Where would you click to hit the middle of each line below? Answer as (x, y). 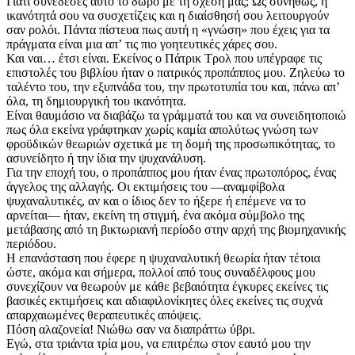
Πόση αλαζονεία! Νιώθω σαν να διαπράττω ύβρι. (131, 330)
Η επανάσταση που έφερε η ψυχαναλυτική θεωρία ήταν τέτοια (163, 258)
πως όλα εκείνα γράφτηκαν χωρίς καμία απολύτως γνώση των (162, 130)
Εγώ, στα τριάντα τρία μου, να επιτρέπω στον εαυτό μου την (158, 344)
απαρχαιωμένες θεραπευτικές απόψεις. (104, 315)
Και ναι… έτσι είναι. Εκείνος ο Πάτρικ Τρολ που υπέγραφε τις (164, 59)
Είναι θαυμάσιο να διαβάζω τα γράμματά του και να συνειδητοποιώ (176, 116)
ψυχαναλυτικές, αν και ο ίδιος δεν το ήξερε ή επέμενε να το (156, 201)
